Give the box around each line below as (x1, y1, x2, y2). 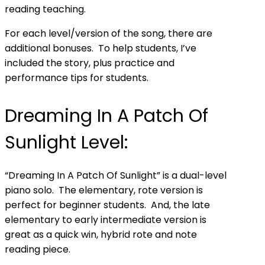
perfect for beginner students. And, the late (5, 198, 210, 212)
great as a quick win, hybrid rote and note (5, 228, 197, 241)
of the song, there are (109, 27, 212, 40)
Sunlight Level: (5, 130, 128, 155)
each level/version (22, 27, 109, 40)
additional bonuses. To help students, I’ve (5, 41, 196, 55)
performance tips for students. (5, 71, 148, 85)
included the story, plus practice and (5, 56, 174, 70)
